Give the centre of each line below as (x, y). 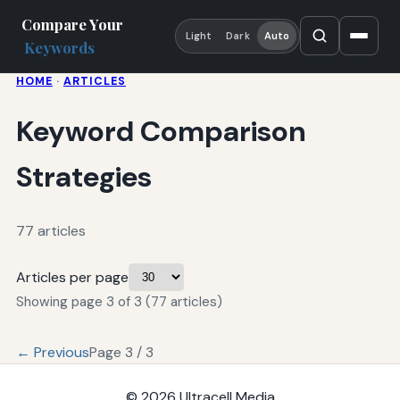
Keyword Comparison (160, 132)
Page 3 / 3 (121, 353)
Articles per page (72, 278)
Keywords (60, 48)
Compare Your (72, 25)
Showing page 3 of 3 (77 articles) (119, 302)
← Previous (52, 353)
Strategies (83, 177)
